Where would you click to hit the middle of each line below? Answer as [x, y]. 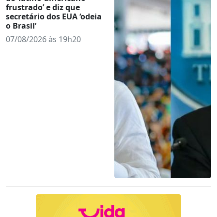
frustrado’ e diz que [43, 7]
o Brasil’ [21, 25]
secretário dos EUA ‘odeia [54, 16]
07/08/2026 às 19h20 [43, 39]
